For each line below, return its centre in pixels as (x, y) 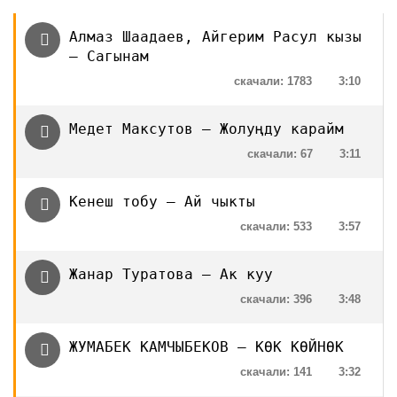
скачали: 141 (276, 372)
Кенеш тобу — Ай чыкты (162, 202)
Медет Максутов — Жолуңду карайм (206, 129)
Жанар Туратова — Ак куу (171, 274)
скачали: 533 (276, 226)
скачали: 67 (280, 154)
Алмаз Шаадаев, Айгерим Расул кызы (215, 37)
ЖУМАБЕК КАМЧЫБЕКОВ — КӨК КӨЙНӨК (206, 347)
